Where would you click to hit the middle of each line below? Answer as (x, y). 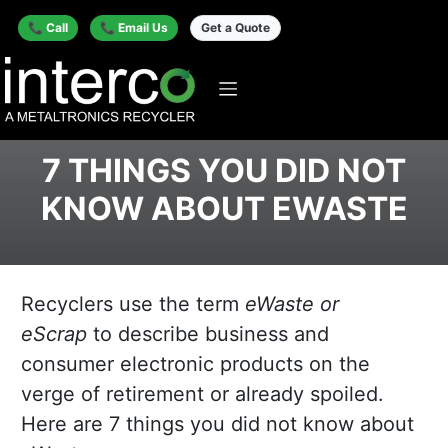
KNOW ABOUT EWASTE (224, 209)
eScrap (54, 334)
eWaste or (292, 304)
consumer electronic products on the (195, 364)
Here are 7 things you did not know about (217, 424)
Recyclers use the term (133, 304)
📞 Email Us (134, 27)
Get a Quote (235, 27)
